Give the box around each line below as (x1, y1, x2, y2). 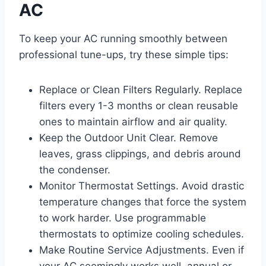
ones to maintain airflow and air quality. (39, 115, 227, 128)
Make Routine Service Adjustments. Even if (39, 243, 244, 256)
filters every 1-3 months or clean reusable (39, 99, 238, 112)
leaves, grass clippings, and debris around (39, 147, 241, 160)
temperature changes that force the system (39, 195, 246, 208)
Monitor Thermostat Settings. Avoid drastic (39, 179, 244, 192)
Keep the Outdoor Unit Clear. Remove (39, 131, 218, 144)
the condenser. (39, 163, 110, 176)
